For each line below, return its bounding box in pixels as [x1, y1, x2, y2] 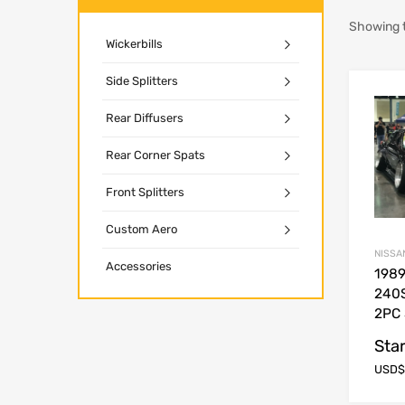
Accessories [106, 259, 172, 273]
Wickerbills [106, 36, 163, 51]
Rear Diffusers [106, 110, 184, 125]
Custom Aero [106, 221, 177, 236]
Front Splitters [106, 184, 184, 199]
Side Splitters [106, 73, 178, 88]
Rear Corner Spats [106, 147, 205, 162]
